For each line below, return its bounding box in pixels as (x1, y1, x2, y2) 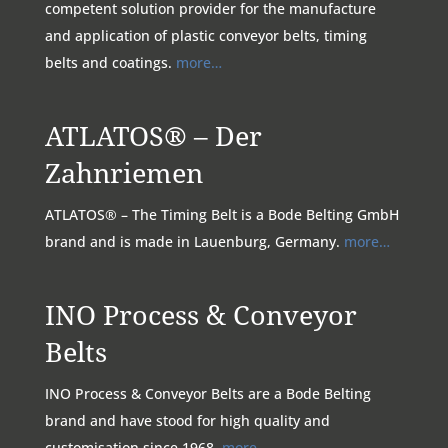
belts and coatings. (44, 52, 176, 72)
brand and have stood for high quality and (44, 411, 330, 430)
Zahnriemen (44, 153, 203, 191)
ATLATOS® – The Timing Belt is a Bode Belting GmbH (44, 204, 399, 224)
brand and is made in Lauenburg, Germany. (44, 231, 344, 251)
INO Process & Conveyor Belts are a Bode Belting (44, 384, 371, 403)
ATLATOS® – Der (44, 116, 262, 154)
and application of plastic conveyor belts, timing (44, 25, 367, 45)
